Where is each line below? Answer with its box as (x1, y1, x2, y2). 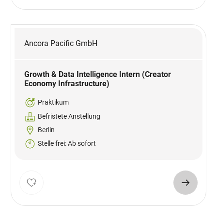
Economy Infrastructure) (24, 79, 110, 89)
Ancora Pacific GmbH (24, 39, 98, 48)
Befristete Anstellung (38, 112, 101, 121)
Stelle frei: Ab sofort (38, 139, 96, 148)
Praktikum (38, 98, 69, 107)
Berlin (38, 126, 55, 134)
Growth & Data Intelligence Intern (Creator (24, 70, 171, 79)
